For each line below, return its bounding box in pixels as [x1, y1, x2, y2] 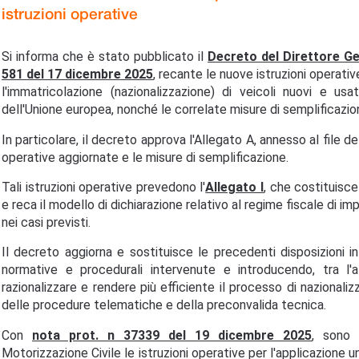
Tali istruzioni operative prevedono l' [2, 179, 206, 195]
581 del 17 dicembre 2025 [2, 67, 153, 83]
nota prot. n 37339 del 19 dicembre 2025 [32, 327, 312, 343]
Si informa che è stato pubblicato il [2, 49, 208, 65]
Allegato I [205, 179, 264, 195]
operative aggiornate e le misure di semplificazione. [2, 149, 288, 165]
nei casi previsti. [2, 214, 91, 230]
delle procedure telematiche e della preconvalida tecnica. [2, 297, 326, 313]
